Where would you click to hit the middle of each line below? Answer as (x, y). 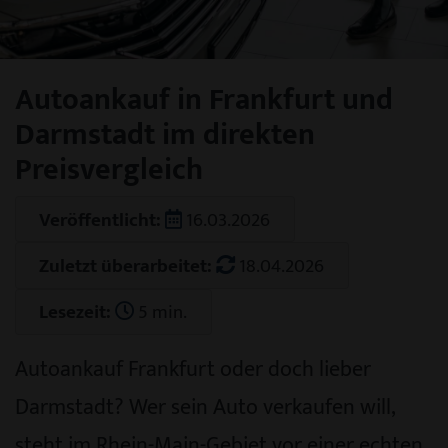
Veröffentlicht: (100, 219)
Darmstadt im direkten (165, 134)
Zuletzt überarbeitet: (126, 265)
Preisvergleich (109, 169)
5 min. (161, 312)
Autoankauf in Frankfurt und (204, 99)
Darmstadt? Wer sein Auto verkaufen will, (205, 407)
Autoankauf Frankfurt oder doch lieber (193, 369)
